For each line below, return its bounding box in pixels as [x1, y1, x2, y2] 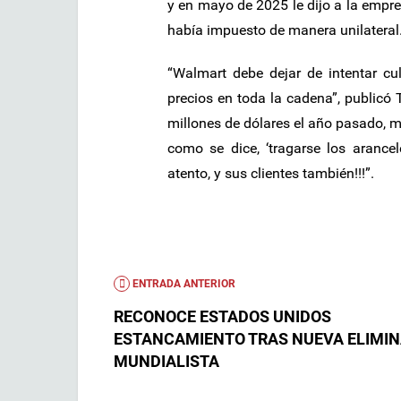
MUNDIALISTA [114, 351, 219, 371]
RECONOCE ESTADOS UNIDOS [114, 306, 331, 326]
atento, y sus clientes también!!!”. [167, 164, 374, 182]
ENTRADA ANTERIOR [130, 277, 235, 290]
